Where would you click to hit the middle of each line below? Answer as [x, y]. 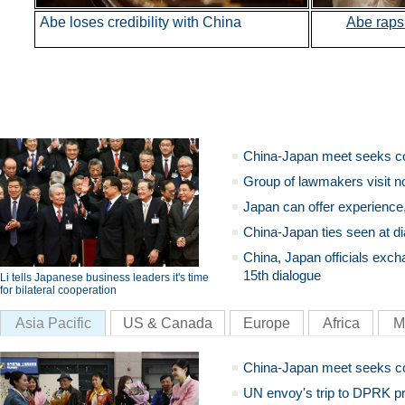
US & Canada [168, 323]
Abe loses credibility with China [140, 22]
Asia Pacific [53, 323]
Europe [267, 323]
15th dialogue [282, 275]
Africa [341, 323]
